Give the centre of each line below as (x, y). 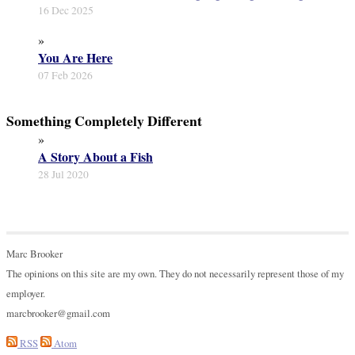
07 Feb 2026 (65, 75)
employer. (26, 294)
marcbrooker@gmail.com (58, 313)
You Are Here (75, 57)
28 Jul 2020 (63, 175)
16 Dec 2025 (66, 10)
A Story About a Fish (95, 157)
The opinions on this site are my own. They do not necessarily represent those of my (175, 274)
